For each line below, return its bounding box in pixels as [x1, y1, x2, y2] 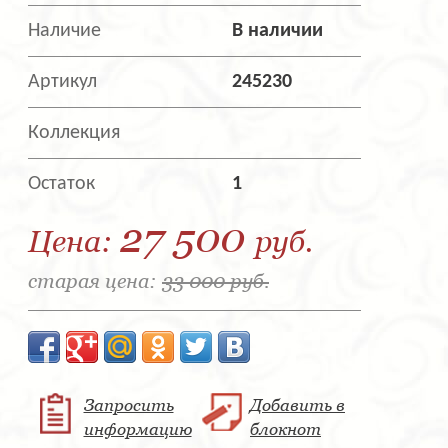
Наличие [28, 21, 101, 42]
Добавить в [250, 395, 345, 416]
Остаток [28, 174, 95, 195]
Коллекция [28, 123, 120, 144]
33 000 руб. [162, 269, 269, 294]
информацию [83, 419, 192, 440]
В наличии [231, 21, 323, 42]
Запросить [83, 395, 174, 416]
